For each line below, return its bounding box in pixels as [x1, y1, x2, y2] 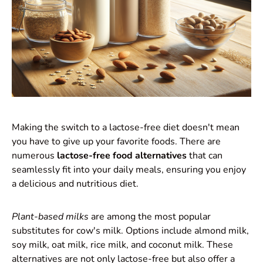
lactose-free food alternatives [57, 149, 187, 163]
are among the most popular [89, 210, 211, 224]
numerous [12, 149, 57, 163]
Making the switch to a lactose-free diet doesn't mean [12, 121, 240, 134]
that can [187, 149, 222, 163]
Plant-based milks [12, 210, 89, 224]
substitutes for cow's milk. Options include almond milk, [12, 224, 249, 238]
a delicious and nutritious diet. [12, 177, 139, 191]
